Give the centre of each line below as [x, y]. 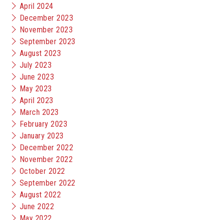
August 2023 [41, 53]
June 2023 [37, 77]
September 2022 [48, 183]
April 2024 [37, 6]
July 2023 [36, 65]
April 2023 [37, 100]
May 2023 [36, 89]
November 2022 [46, 159]
